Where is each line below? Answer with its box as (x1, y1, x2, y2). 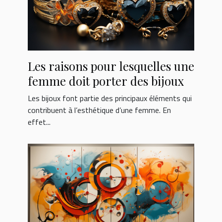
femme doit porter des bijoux (28, 72, 184, 89)
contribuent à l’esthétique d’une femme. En (28, 104, 171, 116)
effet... (28, 115, 51, 128)
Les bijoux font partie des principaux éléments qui (28, 92, 192, 104)
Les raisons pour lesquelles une (28, 57, 194, 74)
